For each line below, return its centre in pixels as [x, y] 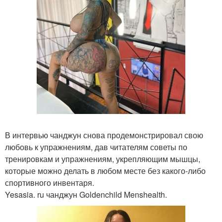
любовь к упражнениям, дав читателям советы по [96, 147]
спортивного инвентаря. [50, 183]
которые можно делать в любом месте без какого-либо [105, 171]
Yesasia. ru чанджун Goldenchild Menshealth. [86, 194]
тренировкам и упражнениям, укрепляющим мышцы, [103, 159]
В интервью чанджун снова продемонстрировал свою [104, 135]
